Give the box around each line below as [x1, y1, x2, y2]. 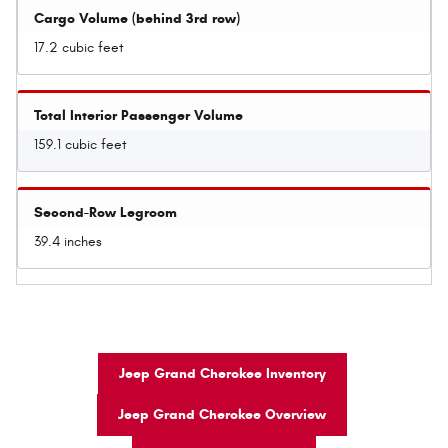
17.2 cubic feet [34, 38, 124, 56]
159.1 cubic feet [34, 135, 127, 153]
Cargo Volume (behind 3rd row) [34, 9, 240, 27]
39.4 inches [34, 232, 102, 250]
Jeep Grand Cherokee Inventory [118, 364, 326, 382]
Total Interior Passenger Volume [34, 106, 243, 124]
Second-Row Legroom [34, 203, 177, 221]
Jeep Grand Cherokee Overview [118, 406, 326, 424]
